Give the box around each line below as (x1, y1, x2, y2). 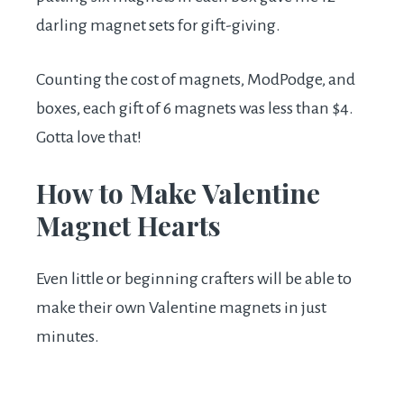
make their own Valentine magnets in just (36, 298, 326, 317)
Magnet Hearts (36, 207, 221, 244)
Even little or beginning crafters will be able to (36, 270, 352, 289)
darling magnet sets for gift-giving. (36, 16, 280, 35)
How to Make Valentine (36, 175, 320, 212)
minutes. (36, 327, 99, 346)
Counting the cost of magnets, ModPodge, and (36, 70, 355, 89)
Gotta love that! (36, 128, 142, 147)
